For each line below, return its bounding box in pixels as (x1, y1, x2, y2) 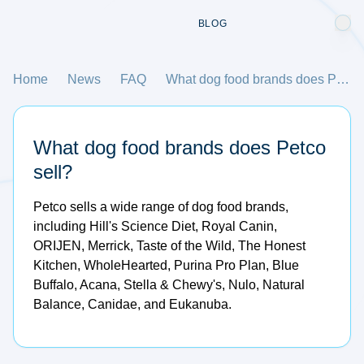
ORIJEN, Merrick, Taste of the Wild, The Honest (33, 239, 305, 253)
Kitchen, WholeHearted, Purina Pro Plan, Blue (33, 258, 299, 272)
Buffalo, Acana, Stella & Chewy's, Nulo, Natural (33, 278, 305, 292)
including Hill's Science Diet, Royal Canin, (33, 219, 277, 233)
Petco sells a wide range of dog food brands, (33, 200, 288, 214)
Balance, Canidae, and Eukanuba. (33, 297, 232, 311)
